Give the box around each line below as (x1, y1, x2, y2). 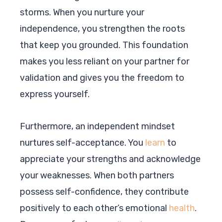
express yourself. (20, 88, 90, 100)
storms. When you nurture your (20, 6, 144, 18)
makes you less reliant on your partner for (20, 55, 189, 67)
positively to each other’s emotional (20, 202, 169, 214)
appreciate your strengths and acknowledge (20, 153, 201, 165)
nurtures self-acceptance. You (20, 137, 145, 148)
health (169, 202, 195, 214)
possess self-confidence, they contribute (20, 186, 189, 197)
